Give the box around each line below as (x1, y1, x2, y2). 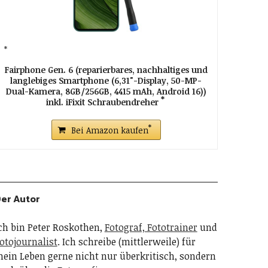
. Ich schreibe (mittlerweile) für (57, 235, 196, 248)
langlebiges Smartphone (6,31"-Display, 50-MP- (10, 75, 202, 86)
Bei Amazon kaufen (71, 124, 148, 136)
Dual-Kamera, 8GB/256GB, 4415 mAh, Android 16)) (5, 86, 206, 97)
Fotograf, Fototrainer (104, 221, 197, 234)
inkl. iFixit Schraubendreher (45, 96, 161, 108)
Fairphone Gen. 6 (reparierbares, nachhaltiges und (4, 64, 208, 75)
